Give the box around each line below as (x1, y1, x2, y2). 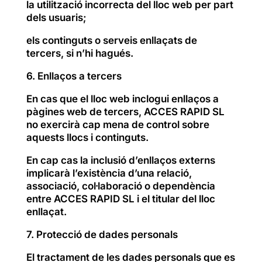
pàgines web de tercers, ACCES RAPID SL (26, 105, 225, 118)
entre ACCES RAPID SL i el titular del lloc (26, 192, 215, 205)
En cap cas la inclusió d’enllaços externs (26, 154, 215, 166)
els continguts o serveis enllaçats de (26, 34, 197, 46)
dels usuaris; (26, 11, 87, 23)
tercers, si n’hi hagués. (26, 47, 133, 59)
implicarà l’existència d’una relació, (26, 167, 192, 179)
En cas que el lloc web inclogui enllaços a (26, 92, 219, 105)
